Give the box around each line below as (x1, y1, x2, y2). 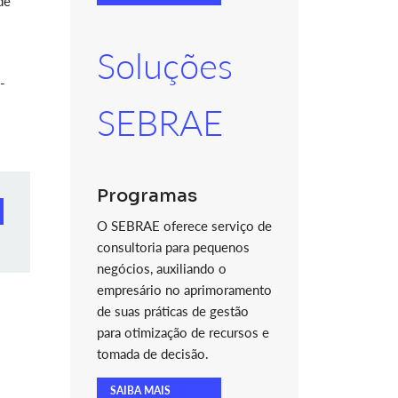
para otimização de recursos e (96, 324, 269, 340)
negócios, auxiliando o (96, 260, 227, 276)
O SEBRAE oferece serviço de (96, 218, 272, 234)
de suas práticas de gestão (96, 303, 249, 319)
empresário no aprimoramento (96, 282, 272, 298)
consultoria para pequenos (96, 239, 250, 255)
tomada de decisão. (96, 346, 209, 362)
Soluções (96, 44, 233, 87)
